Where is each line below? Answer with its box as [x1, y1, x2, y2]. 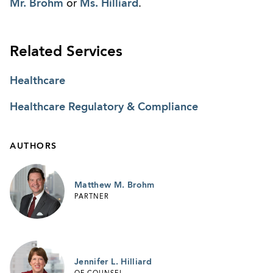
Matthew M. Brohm [74, 180, 155, 190]
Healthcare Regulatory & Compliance [10, 101, 198, 113]
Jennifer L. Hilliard [74, 257, 152, 266]
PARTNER [74, 194, 109, 201]
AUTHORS [10, 141, 57, 151]
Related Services [10, 44, 122, 60]
